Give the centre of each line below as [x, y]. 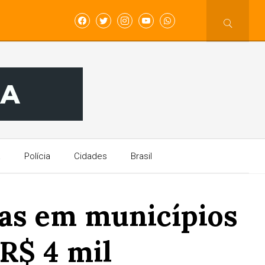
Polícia [37, 156]
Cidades [90, 156]
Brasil [141, 156]
